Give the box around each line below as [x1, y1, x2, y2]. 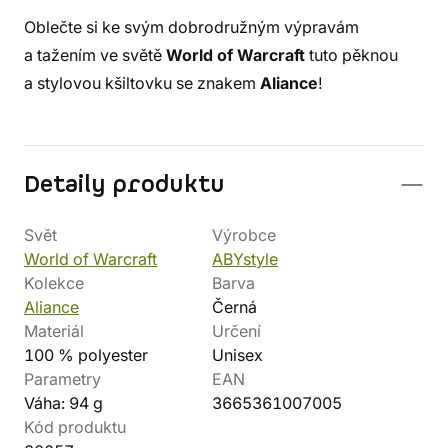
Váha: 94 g [24, 393, 103, 413]
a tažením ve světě [24, 45, 166, 65]
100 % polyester [24, 345, 148, 365]
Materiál [24, 321, 84, 341]
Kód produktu [24, 417, 126, 437]
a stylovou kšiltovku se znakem [24, 73, 260, 93]
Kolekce [24, 273, 84, 293]
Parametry [24, 369, 101, 389]
